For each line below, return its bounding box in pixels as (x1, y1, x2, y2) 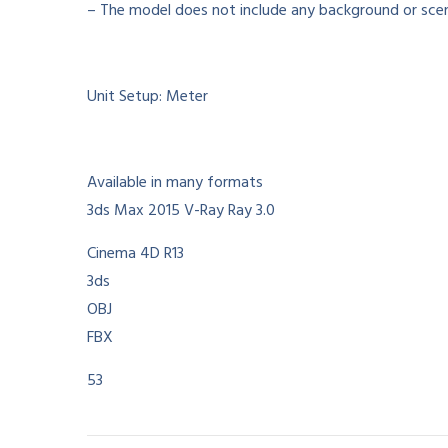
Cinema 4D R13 (87, 241, 184, 268)
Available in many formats (87, 170, 263, 197)
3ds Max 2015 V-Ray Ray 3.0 (87, 198, 275, 225)
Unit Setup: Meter (87, 84, 208, 111)
